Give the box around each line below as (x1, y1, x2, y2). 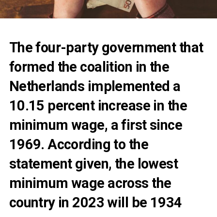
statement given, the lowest (9, 155, 178, 172)
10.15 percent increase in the (9, 97, 187, 114)
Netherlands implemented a (9, 77, 181, 94)
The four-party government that (9, 39, 203, 56)
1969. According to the (9, 136, 148, 153)
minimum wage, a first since (9, 116, 183, 133)
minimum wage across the (9, 174, 171, 191)
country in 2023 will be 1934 (9, 194, 182, 211)
